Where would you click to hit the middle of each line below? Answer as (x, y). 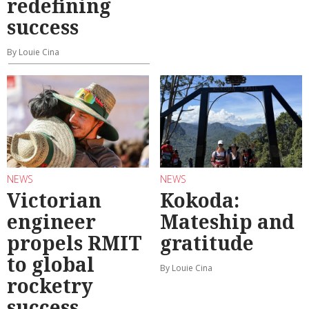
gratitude (207, 243)
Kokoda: (200, 200)
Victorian (54, 200)
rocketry (50, 286)
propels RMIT (74, 243)
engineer (51, 222)
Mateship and (227, 222)
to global (51, 265)
